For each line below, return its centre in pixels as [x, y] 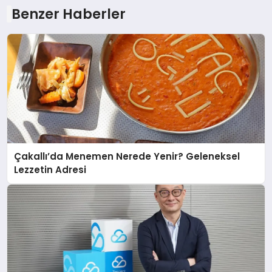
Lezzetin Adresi [50, 169]
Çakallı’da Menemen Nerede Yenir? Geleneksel [127, 156]
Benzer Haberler [68, 14]
